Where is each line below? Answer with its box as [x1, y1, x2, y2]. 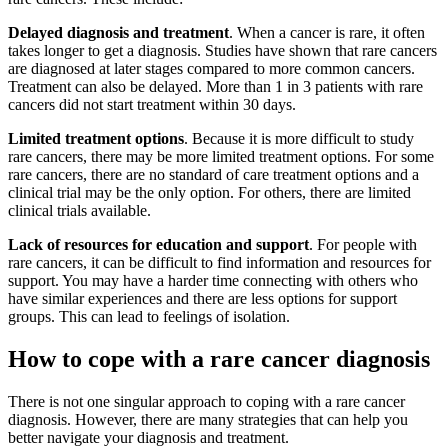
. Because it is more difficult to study [184, 130, 414, 148]
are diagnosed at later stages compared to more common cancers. [8, 60, 415, 78]
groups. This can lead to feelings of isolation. [8, 308, 302, 326]
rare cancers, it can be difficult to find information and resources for [8, 254, 431, 272]
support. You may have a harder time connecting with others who [8, 272, 418, 290]
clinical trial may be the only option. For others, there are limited [8, 184, 411, 202]
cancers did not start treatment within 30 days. [8, 96, 300, 114]
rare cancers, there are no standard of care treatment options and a [8, 166, 419, 184]
